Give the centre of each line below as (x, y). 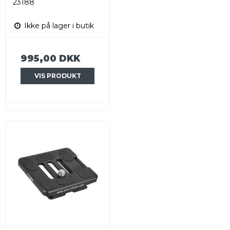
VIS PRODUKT (57, 76)
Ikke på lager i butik (58, 26)
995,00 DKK (50, 59)
